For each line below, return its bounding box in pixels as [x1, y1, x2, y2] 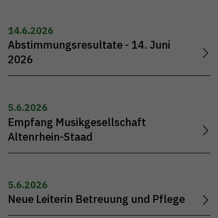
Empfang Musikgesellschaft [8, 115, 146, 129]
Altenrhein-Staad [8, 129, 92, 144]
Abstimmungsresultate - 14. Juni [8, 38, 170, 52]
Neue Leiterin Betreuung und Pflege [8, 192, 185, 206]
